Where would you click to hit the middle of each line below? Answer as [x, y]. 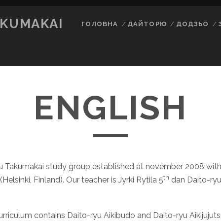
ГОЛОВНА [99, 24]
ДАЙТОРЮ [147, 24]
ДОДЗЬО [193, 24]
